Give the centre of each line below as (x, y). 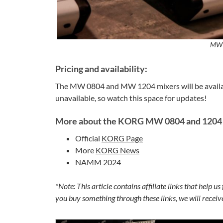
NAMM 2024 (98, 162)
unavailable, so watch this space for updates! (131, 98)
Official (88, 138)
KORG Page (122, 138)
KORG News (117, 150)
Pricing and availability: (101, 68)
